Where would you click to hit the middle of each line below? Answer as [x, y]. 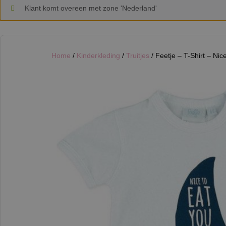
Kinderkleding [98, 56]
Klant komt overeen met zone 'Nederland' [91, 8]
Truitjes [138, 56]
